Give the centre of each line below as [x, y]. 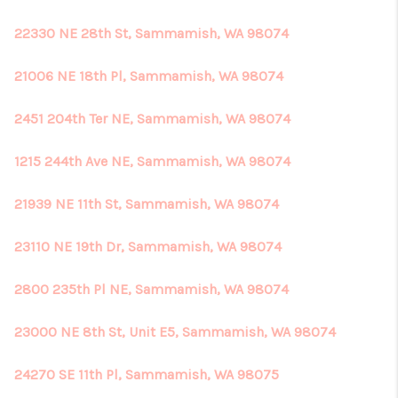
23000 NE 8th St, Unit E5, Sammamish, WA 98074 [175, 332]
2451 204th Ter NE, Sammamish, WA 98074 [152, 119]
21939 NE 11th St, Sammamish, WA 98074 [147, 204]
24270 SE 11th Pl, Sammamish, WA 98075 [147, 374]
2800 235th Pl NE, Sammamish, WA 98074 [151, 289]
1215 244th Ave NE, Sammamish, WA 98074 [152, 161]
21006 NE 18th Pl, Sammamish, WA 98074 [149, 76]
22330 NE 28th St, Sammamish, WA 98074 [151, 33]
